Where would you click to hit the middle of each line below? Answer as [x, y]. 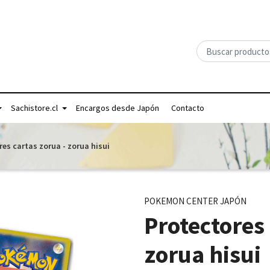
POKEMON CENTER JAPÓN [195, 201]
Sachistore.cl [34, 108]
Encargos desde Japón [118, 108]
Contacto [188, 108]
